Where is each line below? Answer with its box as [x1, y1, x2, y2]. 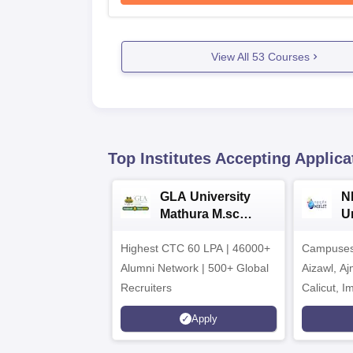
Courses [264, 50, 310, 63]
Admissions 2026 [160, 225, 263, 238]
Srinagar [302, 321, 344, 333]
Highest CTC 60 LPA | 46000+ [121, 242, 270, 255]
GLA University [160, 190, 251, 203]
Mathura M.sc [160, 207, 240, 221]
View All [210, 50, 252, 63]
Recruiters [121, 281, 172, 294]
